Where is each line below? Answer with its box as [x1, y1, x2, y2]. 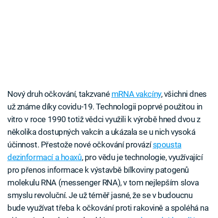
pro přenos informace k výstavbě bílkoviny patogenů [7, 165, 189, 175]
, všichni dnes [161, 89, 207, 99]
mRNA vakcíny [111, 89, 161, 99]
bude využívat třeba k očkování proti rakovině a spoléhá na [7, 203, 209, 213]
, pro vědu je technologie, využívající [81, 152, 203, 163]
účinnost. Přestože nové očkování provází [7, 140, 153, 150]
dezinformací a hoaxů [7, 152, 82, 163]
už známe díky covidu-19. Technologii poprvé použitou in [7, 102, 202, 112]
